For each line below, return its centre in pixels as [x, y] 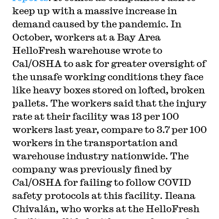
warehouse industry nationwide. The [100, 155]
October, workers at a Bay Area [86, 37]
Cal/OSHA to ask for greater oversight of [109, 63]
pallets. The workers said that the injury [109, 103]
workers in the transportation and [95, 142]
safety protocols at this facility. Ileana [104, 195]
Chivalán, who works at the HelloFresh [106, 208]
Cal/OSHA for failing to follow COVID [101, 182]
